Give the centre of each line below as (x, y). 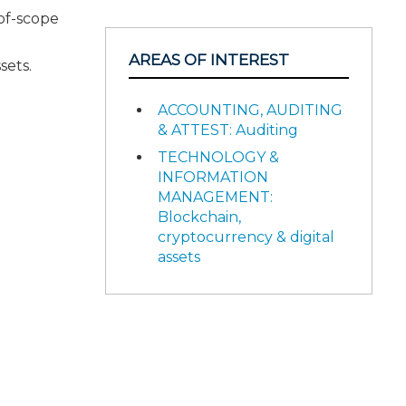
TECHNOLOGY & (218, 157)
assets (179, 257)
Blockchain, (199, 217)
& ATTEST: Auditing (228, 130)
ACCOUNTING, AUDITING (250, 110)
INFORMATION (213, 177)
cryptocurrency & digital (246, 237)
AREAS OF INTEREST (209, 59)
